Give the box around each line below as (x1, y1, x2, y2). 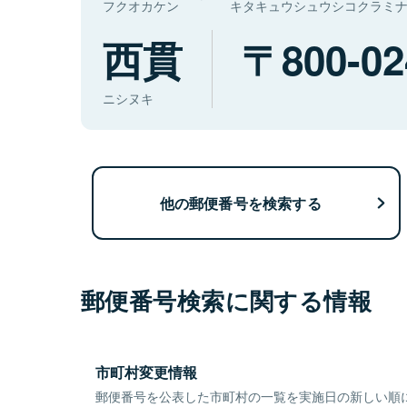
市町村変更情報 (95, 362, 197, 383)
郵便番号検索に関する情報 (81, 283, 372, 318)
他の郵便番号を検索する (159, 192, 322, 213)
